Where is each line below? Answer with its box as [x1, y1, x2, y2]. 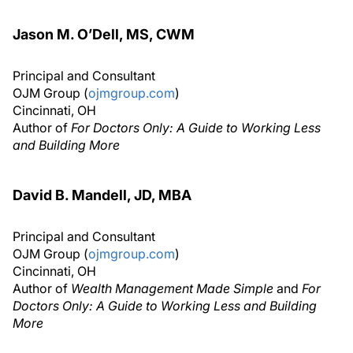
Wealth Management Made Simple [71, 281, 273, 297]
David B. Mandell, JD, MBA [13, 187, 191, 204]
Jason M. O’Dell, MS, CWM [13, 26, 195, 43]
